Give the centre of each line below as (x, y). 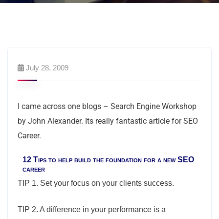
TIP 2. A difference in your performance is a (92, 209)
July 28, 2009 (47, 68)
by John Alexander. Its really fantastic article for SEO (108, 121)
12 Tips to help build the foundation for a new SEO (108, 160)
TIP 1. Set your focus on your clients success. (96, 183)
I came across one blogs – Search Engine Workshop (107, 106)
